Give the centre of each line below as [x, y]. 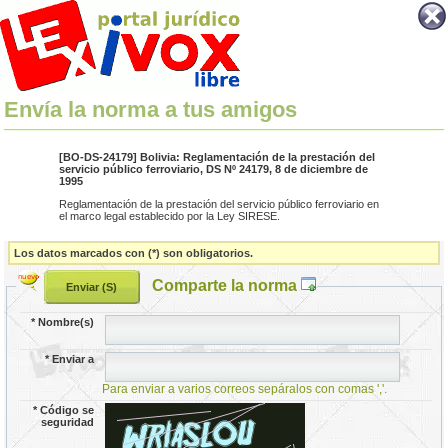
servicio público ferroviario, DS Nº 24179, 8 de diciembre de [213, 169]
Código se [67, 409]
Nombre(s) [66, 321]
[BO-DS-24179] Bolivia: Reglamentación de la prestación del [216, 157]
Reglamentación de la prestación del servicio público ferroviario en [218, 204]
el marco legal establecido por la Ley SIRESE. [169, 216]
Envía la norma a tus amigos [151, 110]
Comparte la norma [226, 284]
